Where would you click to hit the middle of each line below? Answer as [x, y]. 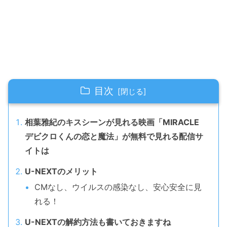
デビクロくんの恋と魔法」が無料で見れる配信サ [114, 136]
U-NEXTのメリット [61, 171]
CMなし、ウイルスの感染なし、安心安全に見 [118, 187]
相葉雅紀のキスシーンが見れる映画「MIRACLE [112, 122]
